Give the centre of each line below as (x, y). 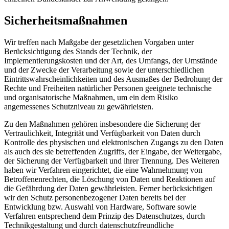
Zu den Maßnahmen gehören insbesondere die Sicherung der (102, 124)
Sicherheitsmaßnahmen (66, 20)
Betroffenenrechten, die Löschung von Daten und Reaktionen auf (110, 179)
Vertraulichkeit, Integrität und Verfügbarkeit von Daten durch (102, 133)
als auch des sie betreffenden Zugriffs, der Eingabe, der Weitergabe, (113, 151)
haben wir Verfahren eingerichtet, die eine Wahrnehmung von (103, 170)
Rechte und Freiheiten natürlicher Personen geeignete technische (108, 88)
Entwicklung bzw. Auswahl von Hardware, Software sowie (100, 207)
